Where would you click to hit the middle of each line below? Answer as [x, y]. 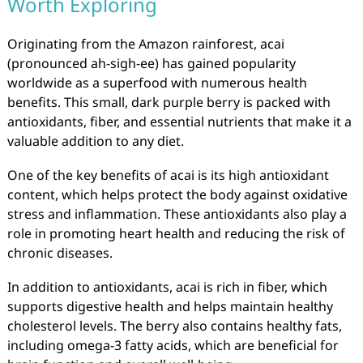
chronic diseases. [60, 253]
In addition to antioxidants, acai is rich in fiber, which [167, 287]
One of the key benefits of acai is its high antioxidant [168, 175]
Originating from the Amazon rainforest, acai [145, 44]
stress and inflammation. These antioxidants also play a [177, 214]
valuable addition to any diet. [95, 141]
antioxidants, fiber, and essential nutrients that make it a [179, 122]
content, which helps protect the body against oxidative [177, 194]
